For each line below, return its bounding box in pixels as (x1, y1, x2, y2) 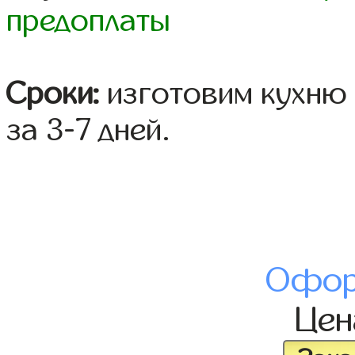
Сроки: (6, 77, 100, 111)
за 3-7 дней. (6, 113, 171, 147)
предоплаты (6, 4, 171, 38)
